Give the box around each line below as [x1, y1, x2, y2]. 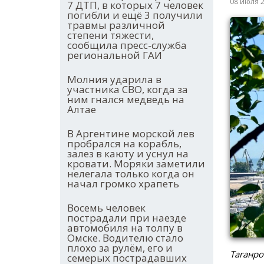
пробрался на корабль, [67, 137, 181, 151]
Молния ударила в [67, 72, 161, 87]
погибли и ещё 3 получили [67, 8, 203, 22]
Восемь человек [67, 201, 146, 215]
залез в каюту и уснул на [67, 147, 189, 161]
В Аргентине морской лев [67, 127, 194, 141]
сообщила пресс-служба [67, 38, 187, 52]
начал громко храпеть [67, 177, 179, 191]
